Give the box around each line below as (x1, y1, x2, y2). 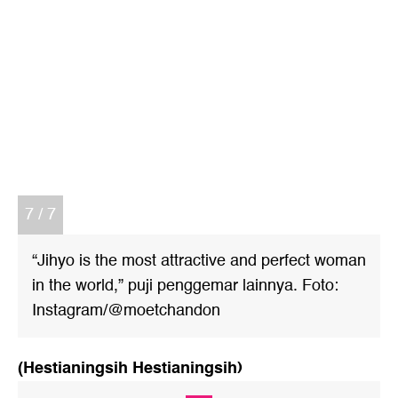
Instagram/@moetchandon (32, 291, 220, 317)
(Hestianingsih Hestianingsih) (18, 348, 243, 375)
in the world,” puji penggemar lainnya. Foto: (32, 267, 338, 292)
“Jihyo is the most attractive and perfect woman (32, 242, 366, 267)
